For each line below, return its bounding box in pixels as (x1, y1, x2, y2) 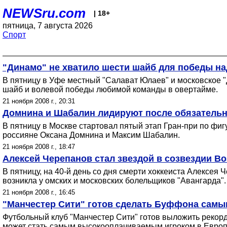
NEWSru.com (3, 6, 86, 21)
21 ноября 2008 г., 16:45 (3, 188, 75, 196)
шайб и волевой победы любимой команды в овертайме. (3, 85, 218, 94)
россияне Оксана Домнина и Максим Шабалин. (3, 131, 180, 139)
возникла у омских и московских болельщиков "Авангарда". (3, 176, 226, 185)
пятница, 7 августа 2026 (3, 21, 93, 30)
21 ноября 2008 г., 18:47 (3, 143, 75, 150)
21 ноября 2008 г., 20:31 (3, 97, 75, 105)
